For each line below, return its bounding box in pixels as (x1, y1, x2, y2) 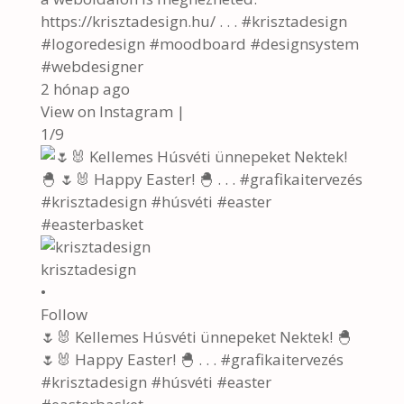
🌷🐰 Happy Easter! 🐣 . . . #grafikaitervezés (40, 349, 344, 370)
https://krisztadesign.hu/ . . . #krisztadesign (40, 11, 347, 32)
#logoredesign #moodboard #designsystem (40, 33, 359, 54)
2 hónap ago (40, 78, 130, 99)
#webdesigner (40, 56, 143, 77)
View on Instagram (40, 101, 173, 122)
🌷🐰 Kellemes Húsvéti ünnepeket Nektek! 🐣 (40, 326, 352, 347)
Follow (40, 304, 87, 325)
